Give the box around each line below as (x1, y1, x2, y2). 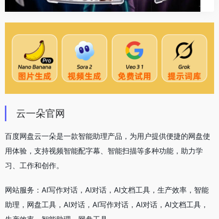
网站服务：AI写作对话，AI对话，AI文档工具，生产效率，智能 (5, 185, 209, 195)
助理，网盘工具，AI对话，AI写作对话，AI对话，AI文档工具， (5, 199, 208, 209)
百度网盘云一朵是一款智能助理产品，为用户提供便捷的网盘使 (5, 131, 210, 141)
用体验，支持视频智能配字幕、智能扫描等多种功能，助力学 (5, 146, 203, 155)
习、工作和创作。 (5, 160, 64, 170)
